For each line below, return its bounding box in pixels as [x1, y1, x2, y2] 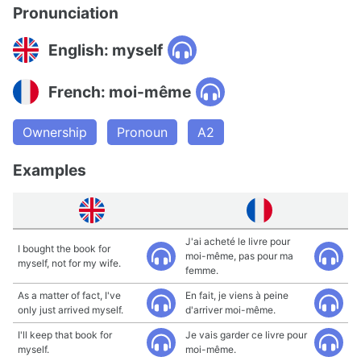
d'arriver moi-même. [185, 304, 276, 316]
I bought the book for [18, 243, 110, 255]
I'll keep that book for [18, 329, 112, 341]
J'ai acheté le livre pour [185, 235, 290, 247]
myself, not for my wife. [18, 257, 121, 269]
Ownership [23, 124, 87, 140]
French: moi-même [48, 81, 191, 102]
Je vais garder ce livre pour [185, 329, 307, 341]
